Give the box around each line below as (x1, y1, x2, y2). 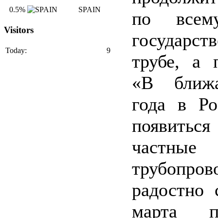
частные (132, 137, 197, 157)
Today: (5, 46, 27, 54)
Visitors (4, 25, 34, 36)
